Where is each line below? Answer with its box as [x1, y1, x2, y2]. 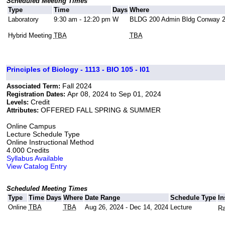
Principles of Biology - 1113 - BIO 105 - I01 [6, 65, 150, 74]
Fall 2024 [62, 82, 92, 90]
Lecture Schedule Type [6, 130, 80, 139]
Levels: [6, 98, 31, 106]
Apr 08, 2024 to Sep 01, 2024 [67, 90, 161, 98]
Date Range [84, 194, 120, 202]
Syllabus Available [6, 154, 63, 163]
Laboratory [8, 16, 39, 24]
